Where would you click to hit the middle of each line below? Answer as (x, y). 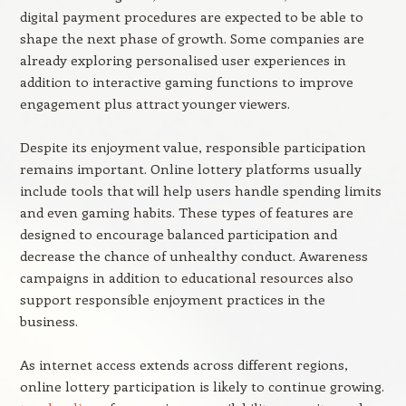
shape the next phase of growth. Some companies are (192, 38)
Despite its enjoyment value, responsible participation (193, 147)
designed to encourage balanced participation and (178, 234)
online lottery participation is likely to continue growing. (202, 386)
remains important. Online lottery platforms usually (190, 169)
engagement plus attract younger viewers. (155, 103)
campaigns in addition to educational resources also (186, 277)
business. (48, 321)
